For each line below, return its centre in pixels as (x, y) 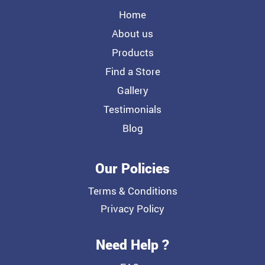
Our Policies (132, 168)
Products (132, 53)
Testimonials (132, 109)
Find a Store (132, 72)
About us (132, 34)
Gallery (132, 91)
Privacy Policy (132, 209)
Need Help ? (132, 245)
